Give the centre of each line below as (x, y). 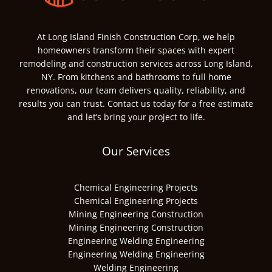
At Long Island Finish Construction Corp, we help (136, 37)
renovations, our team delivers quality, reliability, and (136, 90)
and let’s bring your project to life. (136, 117)
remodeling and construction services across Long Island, (136, 64)
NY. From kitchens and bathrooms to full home (136, 77)
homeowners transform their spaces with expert (136, 50)
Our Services (136, 151)
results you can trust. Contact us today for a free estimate (136, 104)
